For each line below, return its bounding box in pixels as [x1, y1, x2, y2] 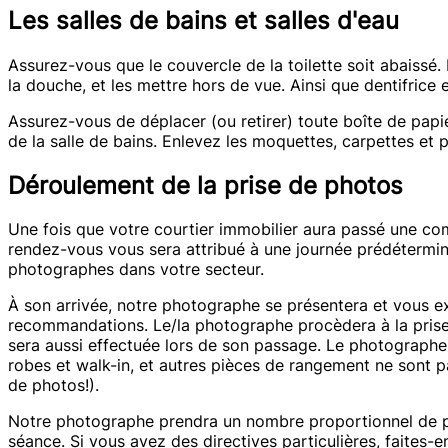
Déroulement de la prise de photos [8, 170, 403, 200]
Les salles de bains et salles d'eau [8, 5, 399, 35]
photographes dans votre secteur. [8, 259, 264, 280]
